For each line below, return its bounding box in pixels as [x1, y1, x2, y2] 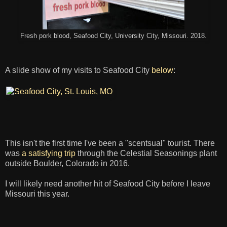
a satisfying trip [22, 148, 75, 158]
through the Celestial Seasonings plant [75, 148, 217, 158]
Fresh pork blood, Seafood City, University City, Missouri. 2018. [20, 32, 207, 40]
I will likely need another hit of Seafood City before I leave [5, 179, 210, 188]
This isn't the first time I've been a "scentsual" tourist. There [5, 138, 215, 147]
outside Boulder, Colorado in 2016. [5, 159, 130, 168]
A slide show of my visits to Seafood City [5, 65, 152, 74]
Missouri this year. [5, 189, 69, 198]
